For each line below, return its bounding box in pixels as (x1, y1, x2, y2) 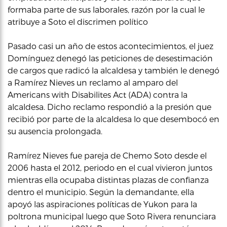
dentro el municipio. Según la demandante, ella (8, 186, 194, 197)
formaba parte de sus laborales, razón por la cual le (8, 4, 205, 14)
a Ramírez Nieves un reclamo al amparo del (8, 77, 178, 87)
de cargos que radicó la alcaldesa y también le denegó (8, 65, 219, 75)
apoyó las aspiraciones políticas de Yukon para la (8, 199, 197, 209)
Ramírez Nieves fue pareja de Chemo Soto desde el (8, 150, 207, 160)
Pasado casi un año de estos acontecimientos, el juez (8, 41, 213, 51)
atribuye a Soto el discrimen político (8, 16, 148, 26)
